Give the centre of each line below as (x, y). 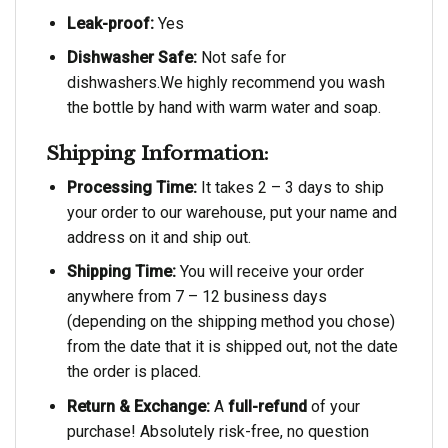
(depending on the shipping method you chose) (230, 322)
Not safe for (241, 58)
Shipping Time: (121, 272)
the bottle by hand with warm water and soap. (223, 108)
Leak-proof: (110, 23)
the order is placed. (133, 372)
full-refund (267, 406)
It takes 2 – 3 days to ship (290, 187)
